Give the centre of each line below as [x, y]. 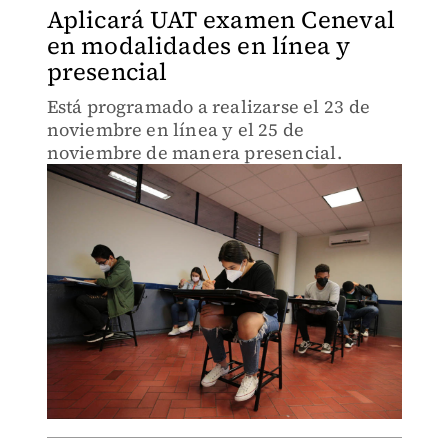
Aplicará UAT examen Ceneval [220, 19]
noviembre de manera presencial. [194, 152]
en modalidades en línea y [198, 45]
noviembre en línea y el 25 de [175, 129]
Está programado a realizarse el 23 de [208, 106]
